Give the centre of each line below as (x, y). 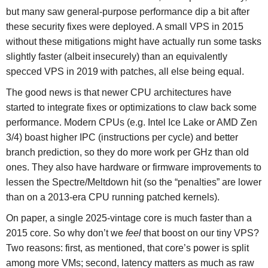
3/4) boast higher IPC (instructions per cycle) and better (122, 138)
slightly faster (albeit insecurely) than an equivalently (116, 57)
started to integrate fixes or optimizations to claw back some (131, 108)
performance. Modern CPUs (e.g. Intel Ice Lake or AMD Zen (131, 123)
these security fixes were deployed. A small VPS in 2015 (124, 27)
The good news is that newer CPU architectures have (118, 93)
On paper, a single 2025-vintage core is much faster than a (129, 218)
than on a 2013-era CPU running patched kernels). (112, 197)
